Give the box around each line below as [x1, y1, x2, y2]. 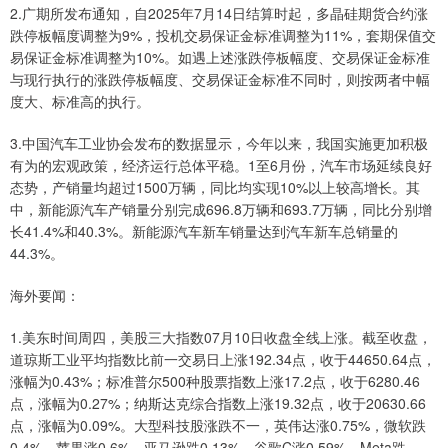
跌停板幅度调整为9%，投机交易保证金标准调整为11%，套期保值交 [10, 25, 436, 46]
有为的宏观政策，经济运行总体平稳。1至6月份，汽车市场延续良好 [10, 155, 432, 176]
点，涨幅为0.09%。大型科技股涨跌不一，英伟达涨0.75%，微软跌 [10, 415, 426, 436]
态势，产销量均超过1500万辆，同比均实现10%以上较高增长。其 [10, 177, 420, 198]
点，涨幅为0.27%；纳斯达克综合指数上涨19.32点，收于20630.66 [10, 393, 426, 414]
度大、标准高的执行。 [10, 91, 150, 112]
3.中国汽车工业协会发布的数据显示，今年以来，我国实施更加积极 [10, 133, 428, 154]
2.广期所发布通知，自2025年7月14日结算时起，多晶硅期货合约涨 [10, 3, 428, 24]
